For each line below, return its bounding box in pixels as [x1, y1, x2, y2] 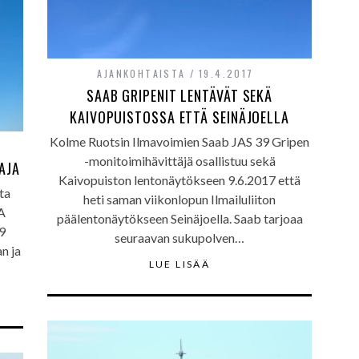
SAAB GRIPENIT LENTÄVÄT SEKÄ [86, 85, 273, 106]
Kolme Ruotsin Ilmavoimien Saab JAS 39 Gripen [50, 134, 309, 149]
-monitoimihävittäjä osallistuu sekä [83, 153, 276, 168]
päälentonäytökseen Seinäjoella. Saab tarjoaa [56, 211, 303, 226]
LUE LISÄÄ [148, 258, 211, 270]
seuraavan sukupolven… [115, 230, 244, 245]
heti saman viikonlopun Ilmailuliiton [83, 192, 276, 207]
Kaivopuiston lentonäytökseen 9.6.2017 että [58, 172, 301, 188]
